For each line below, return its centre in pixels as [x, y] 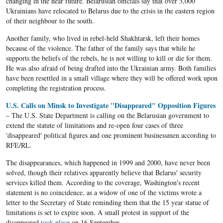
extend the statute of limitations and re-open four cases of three [94, 125]
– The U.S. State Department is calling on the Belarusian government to [107, 115]
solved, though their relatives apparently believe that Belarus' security [104, 173]
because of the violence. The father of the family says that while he [100, 48]
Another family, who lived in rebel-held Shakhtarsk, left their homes [103, 38]
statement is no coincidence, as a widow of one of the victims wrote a [104, 193]
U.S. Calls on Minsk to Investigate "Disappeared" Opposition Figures [111, 106]
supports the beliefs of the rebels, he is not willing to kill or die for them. [109, 58]
